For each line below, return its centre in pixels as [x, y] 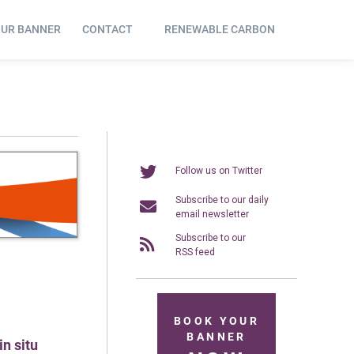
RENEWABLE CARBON [220, 29]
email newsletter [212, 214]
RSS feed [195, 252]
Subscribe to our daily [222, 200]
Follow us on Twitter [219, 170]
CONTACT [107, 29]
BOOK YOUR [217, 321]
